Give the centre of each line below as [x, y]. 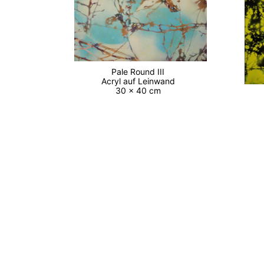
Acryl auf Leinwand [140, 81]
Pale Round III [141, 72]
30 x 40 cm [140, 91]
